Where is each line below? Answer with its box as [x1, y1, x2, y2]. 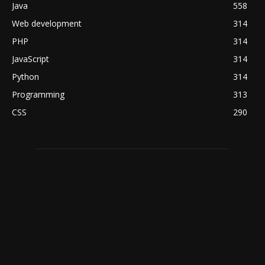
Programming [12, 89, 64, 101]
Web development [12, 18, 82, 30]
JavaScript [12, 53, 49, 65]
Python [12, 71, 39, 83]
